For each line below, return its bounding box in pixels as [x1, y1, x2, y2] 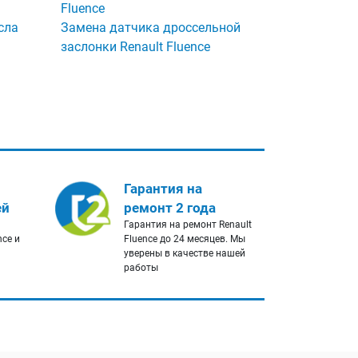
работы [123, 262, 158, 274]
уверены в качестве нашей [123, 248, 245, 260]
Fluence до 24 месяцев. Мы [123, 233, 245, 245]
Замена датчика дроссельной [61, 20, 241, 36]
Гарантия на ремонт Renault [123, 219, 252, 231]
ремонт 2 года [123, 200, 216, 217]
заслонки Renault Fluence [61, 39, 210, 55]
